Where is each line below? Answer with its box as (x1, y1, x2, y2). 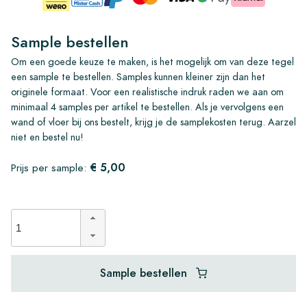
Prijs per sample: (11, 160, 90, 175)
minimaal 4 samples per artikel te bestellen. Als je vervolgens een (11, 99, 284, 114)
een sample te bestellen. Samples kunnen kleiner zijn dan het (11, 69, 265, 84)
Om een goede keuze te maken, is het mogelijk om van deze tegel (11, 54, 294, 69)
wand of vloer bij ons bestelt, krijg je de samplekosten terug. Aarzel (11, 114, 296, 129)
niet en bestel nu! (11, 130, 84, 144)
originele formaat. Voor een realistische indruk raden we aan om (11, 84, 284, 99)
